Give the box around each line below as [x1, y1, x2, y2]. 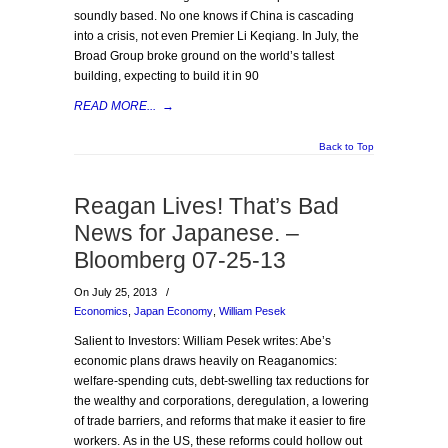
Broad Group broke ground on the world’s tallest [74, 49, 334, 63]
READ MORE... [74, 99, 156, 113]
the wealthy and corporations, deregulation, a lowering [74, 394, 369, 408]
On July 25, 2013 [74, 286, 160, 298]
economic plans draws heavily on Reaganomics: [74, 354, 337, 368]
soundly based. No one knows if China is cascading [74, 9, 354, 23]
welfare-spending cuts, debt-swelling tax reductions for [74, 374, 369, 388]
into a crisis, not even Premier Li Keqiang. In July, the [74, 29, 359, 43]
